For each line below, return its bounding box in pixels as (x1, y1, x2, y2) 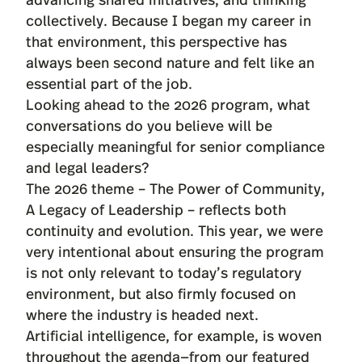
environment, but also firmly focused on (26, 283, 296, 303)
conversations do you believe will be (26, 115, 272, 135)
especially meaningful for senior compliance (26, 136, 325, 156)
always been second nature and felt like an (26, 52, 314, 72)
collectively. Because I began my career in (26, 10, 311, 30)
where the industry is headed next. (26, 304, 259, 324)
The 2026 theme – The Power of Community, (26, 178, 325, 198)
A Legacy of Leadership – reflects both (26, 199, 286, 219)
